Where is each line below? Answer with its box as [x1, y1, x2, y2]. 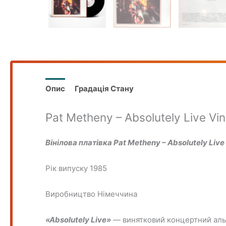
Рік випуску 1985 [45, 163, 107, 173]
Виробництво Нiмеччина [45, 189, 138, 199]
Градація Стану [75, 84, 134, 94]
